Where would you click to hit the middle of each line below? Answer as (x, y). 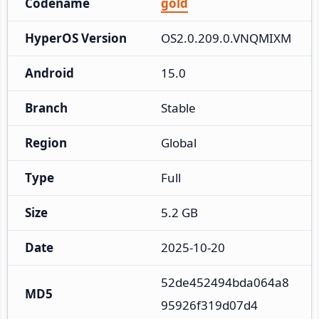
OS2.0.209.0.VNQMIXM (226, 38)
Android (49, 73)
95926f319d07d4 (209, 305)
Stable (178, 108)
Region (46, 142)
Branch (46, 108)
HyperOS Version (76, 38)
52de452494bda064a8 (225, 282)
